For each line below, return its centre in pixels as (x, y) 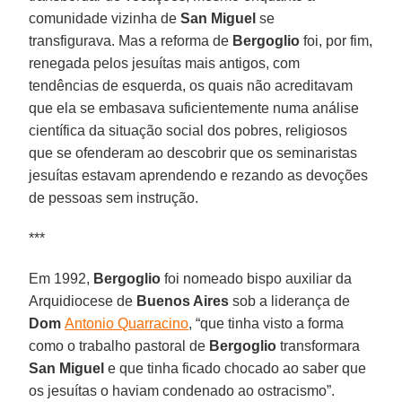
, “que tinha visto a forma (267, 323)
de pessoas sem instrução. (114, 197)
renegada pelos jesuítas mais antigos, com (165, 63)
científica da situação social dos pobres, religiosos (188, 130)
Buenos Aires (183, 301)
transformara (319, 345)
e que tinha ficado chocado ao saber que (236, 368)
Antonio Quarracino (127, 323)
